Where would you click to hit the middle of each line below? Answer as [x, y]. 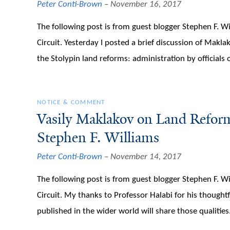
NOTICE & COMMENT [71, 102]
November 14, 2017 [146, 157]
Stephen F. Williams [98, 137]
